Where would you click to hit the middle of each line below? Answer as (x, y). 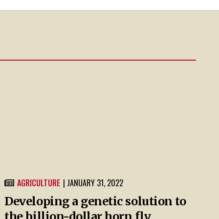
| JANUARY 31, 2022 (93, 183)
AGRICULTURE (39, 183)
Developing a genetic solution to (95, 201)
